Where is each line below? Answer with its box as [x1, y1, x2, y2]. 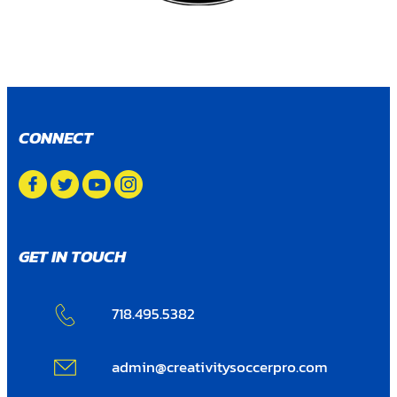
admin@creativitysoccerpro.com [112, 355, 329, 378]
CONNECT [19, 125, 94, 150]
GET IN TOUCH [19, 244, 127, 269]
